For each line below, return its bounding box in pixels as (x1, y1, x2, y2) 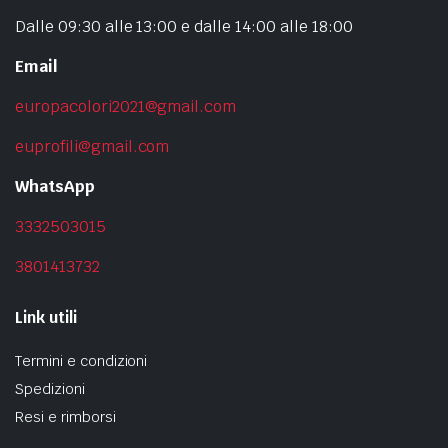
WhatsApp (15, 175, 95, 197)
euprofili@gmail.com (15, 135, 170, 157)
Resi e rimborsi (15, 407, 116, 426)
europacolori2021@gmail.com (15, 95, 237, 117)
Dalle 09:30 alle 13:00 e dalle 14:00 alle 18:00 (15, 15, 353, 37)
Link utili (15, 307, 77, 327)
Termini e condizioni (15, 351, 148, 370)
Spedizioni (15, 379, 85, 398)
